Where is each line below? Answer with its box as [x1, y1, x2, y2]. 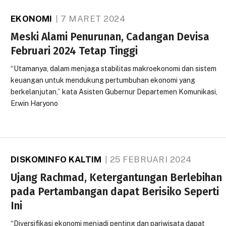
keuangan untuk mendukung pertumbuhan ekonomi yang [11, 76, 196, 84]
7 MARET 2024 [60, 13, 126, 24]
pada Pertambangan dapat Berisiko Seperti [11, 185, 219, 198]
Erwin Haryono [11, 99, 59, 107]
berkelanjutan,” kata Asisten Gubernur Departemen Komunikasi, [11, 87, 218, 96]
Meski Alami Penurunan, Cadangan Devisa [11, 30, 210, 43]
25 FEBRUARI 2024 [109, 154, 192, 164]
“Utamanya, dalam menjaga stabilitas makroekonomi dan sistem [11, 64, 217, 73]
